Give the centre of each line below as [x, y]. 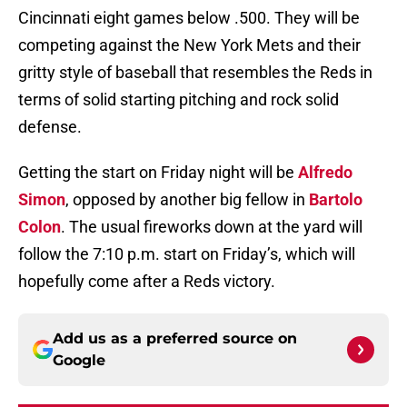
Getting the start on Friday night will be [158, 173]
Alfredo [325, 173]
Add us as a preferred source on [175, 339]
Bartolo [336, 200]
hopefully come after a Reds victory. [147, 282]
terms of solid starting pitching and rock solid [179, 100]
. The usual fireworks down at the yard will [212, 227]
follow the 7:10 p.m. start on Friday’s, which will [187, 254]
